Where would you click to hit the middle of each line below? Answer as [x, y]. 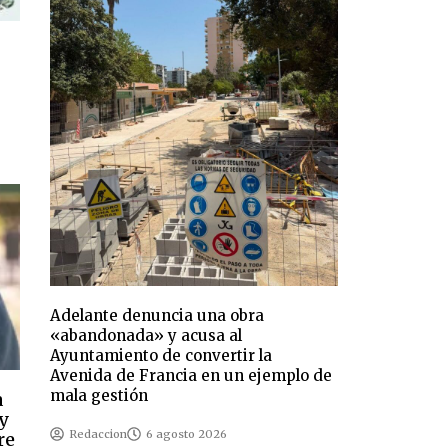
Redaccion [98, 434]
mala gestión [99, 396]
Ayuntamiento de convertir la [161, 356]
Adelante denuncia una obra [157, 316]
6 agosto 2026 [187, 434]
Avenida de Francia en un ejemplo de [191, 376]
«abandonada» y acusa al [146, 336]
